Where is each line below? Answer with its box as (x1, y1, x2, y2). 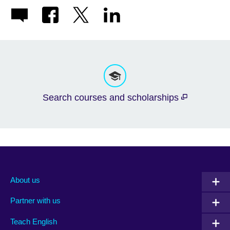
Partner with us (10, 196, 61, 205)
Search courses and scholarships (43, 92, 182, 103)
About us (10, 175, 40, 184)
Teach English (10, 217, 57, 226)
